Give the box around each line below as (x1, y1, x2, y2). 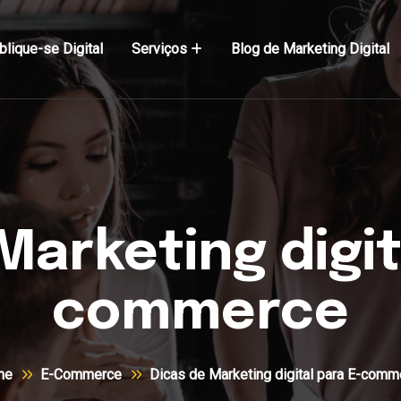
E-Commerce (39, 366, 122, 383)
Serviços (131, 40, 187, 57)
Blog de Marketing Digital (230, 40, 389, 57)
